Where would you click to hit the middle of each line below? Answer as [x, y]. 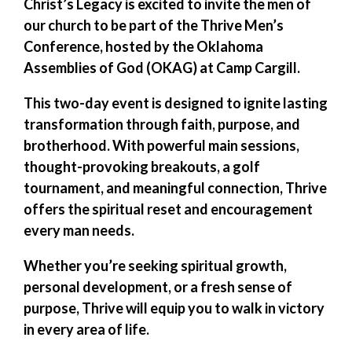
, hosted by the [148, 47]
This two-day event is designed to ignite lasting [176, 103]
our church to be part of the [112, 26]
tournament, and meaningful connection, [155, 188]
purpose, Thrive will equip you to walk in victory [174, 308]
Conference [62, 47]
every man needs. [79, 231]
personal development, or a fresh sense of [158, 287]
